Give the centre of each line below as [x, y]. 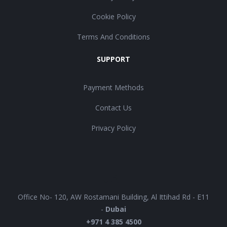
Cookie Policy [113, 17]
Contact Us [113, 108]
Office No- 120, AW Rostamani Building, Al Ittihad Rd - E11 [113, 197]
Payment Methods [113, 88]
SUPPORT [113, 59]
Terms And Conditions [113, 37]
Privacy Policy [113, 128]
